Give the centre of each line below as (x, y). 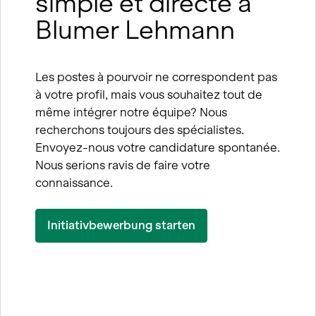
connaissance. (74, 182)
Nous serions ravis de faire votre (122, 165)
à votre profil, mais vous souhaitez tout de (148, 94)
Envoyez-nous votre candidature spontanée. (157, 147)
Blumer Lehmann (135, 30)
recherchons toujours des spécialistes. (139, 129)
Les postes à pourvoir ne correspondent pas (156, 77)
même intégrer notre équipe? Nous (131, 112)
